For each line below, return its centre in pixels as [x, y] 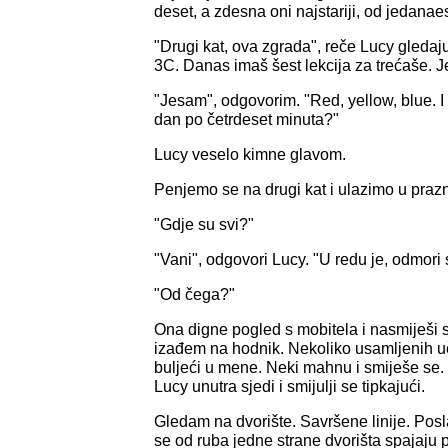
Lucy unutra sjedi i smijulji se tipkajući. [289, 386]
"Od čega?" [194, 294]
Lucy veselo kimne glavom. [250, 154]
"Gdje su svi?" [204, 224]
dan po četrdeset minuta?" [246, 119]
